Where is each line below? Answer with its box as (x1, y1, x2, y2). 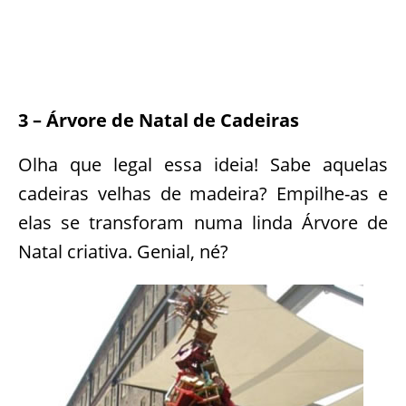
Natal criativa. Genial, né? (18, 239, 228, 265)
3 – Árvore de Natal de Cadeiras (18, 108, 299, 133)
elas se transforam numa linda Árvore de (18, 210, 388, 236)
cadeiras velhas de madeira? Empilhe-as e (18, 181, 388, 207)
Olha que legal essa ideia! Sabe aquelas (18, 152, 388, 178)
